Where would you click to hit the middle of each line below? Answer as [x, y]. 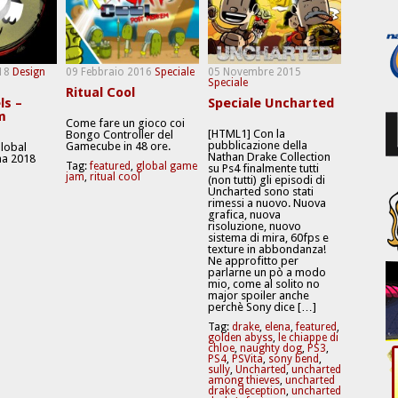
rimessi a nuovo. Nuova [267, 203]
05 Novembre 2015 [255, 72]
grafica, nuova [244, 215]
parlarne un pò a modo [267, 273]
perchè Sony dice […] [262, 307]
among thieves [244, 381]
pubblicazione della [258, 146]
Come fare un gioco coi [125, 123]
